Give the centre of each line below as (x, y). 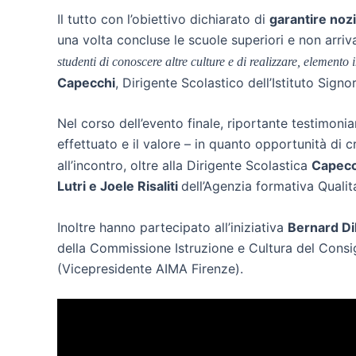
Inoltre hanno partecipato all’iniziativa (172, 227)
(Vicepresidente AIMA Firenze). (150, 268)
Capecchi (86, 82)
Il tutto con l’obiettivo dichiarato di (163, 19)
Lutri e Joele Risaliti (119, 186)
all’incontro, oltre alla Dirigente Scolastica (184, 166)
